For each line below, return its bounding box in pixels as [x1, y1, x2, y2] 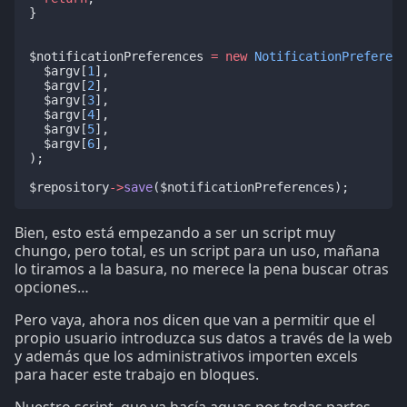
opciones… [15, 277, 89, 298]
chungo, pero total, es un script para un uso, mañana [15, 241, 380, 262]
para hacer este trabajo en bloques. [15, 364, 259, 385]
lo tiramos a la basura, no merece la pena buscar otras [15, 259, 389, 280]
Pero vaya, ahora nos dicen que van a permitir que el [15, 310, 375, 331]
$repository [29, 180, 109, 195]
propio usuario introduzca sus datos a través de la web [15, 328, 392, 349]
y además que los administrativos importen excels [15, 346, 358, 367]
